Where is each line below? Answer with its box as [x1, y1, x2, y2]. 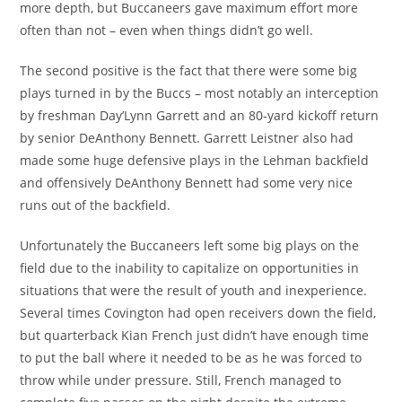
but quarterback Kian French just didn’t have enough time [20, 326, 370, 344]
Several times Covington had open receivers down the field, [20, 303, 377, 321]
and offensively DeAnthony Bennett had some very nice [20, 173, 354, 191]
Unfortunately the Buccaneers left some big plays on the [20, 236, 360, 254]
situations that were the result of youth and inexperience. [20, 281, 368, 299]
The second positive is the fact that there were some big [20, 61, 358, 79]
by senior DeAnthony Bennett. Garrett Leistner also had [20, 128, 354, 146]
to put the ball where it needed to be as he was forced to [20, 348, 363, 366]
